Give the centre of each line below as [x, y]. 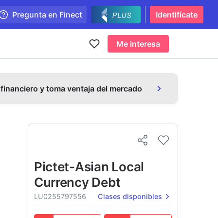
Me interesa [138, 44]
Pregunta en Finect [47, 15]
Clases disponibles [130, 196]
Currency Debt [77, 182]
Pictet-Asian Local [89, 167]
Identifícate [177, 15]
